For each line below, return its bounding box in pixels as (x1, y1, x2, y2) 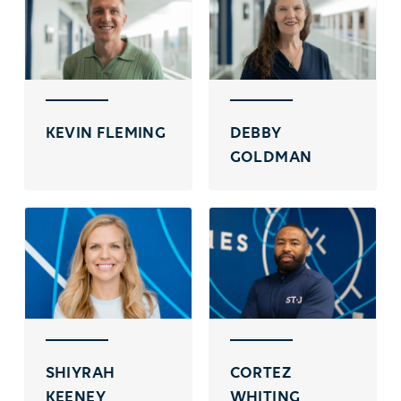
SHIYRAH (45, 364, 115, 382)
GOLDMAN (229, 149, 312, 166)
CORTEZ (229, 364, 292, 382)
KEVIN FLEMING (45, 124, 166, 142)
